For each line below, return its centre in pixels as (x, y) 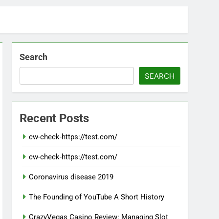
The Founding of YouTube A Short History (97, 197)
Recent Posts (55, 119)
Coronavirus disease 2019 (71, 177)
